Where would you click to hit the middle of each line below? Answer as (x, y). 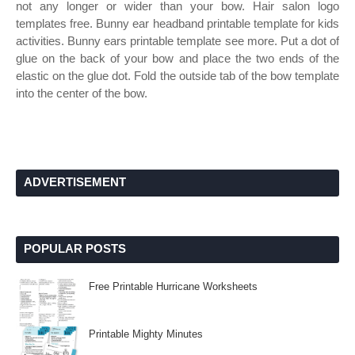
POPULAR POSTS (75, 248)
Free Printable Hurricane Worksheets (173, 286)
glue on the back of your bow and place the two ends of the (177, 58)
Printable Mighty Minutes (146, 334)
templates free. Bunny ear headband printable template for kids (177, 23)
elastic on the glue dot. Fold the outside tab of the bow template (177, 76)
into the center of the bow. (82, 93)
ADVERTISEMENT (75, 182)
